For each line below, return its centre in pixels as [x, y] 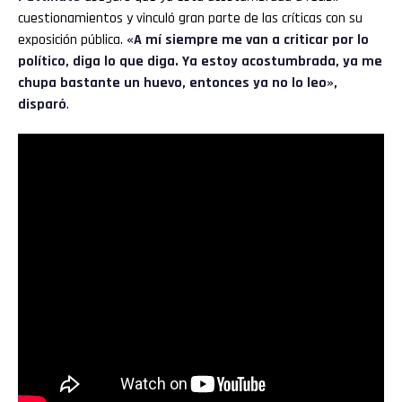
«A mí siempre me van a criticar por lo [248, 39]
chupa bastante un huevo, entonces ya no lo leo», [178, 83]
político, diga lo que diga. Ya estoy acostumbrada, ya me [200, 61]
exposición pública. [72, 39]
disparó [42, 104]
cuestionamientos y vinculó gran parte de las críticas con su [190, 18]
